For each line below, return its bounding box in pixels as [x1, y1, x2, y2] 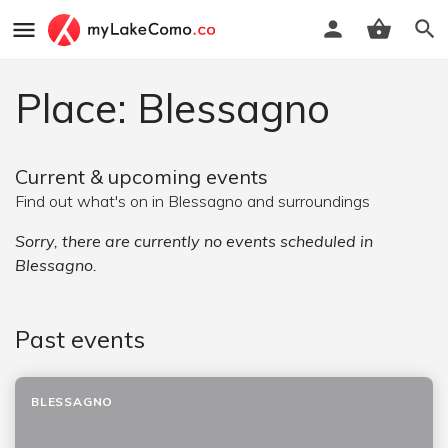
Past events [15, 324, 145, 354]
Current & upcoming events [15, 164, 268, 189]
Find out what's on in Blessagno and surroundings [15, 191, 370, 211]
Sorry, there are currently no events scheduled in [15, 231, 373, 251]
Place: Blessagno [15, 83, 330, 133]
